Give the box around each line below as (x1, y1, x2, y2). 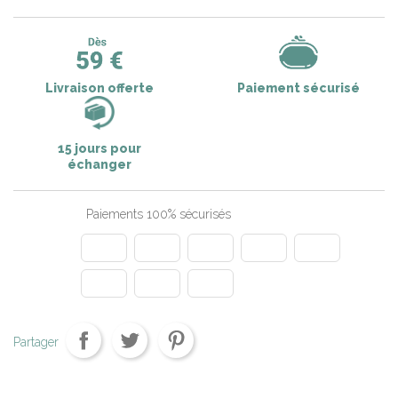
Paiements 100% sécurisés (83, 206, 231, 221)
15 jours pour (58, 140, 141, 155)
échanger (68, 156, 131, 171)
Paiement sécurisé (237, 80, 360, 95)
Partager (13, 335, 59, 350)
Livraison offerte (45, 80, 154, 95)
